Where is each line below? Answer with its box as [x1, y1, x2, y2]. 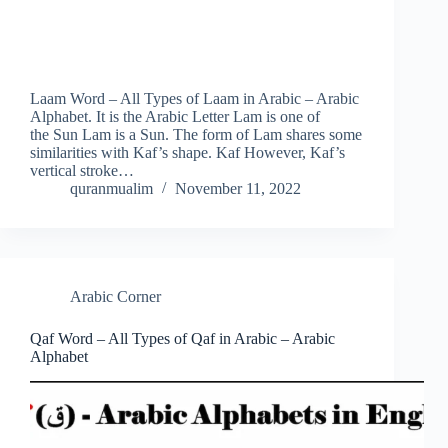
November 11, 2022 [175, 180, 301, 198]
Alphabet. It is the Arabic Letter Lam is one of [30, 108, 320, 126]
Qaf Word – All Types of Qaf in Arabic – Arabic [30, 330, 335, 348]
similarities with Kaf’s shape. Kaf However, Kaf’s [30, 144, 345, 162]
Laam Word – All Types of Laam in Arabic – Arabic [30, 90, 359, 108]
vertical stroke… [30, 162, 134, 180]
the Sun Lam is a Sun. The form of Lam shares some [30, 126, 362, 144]
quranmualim [70, 180, 153, 198]
